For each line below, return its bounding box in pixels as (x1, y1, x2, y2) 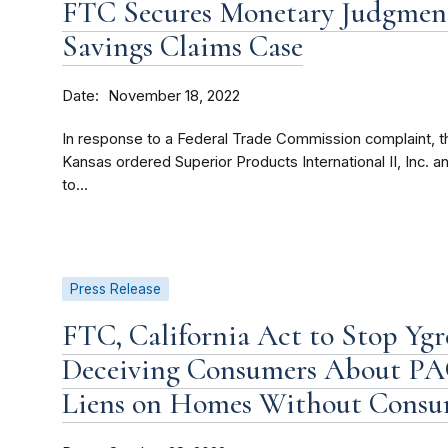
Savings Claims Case (62, 28, 303, 66)
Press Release (70, 281, 161, 298)
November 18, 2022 (108, 87, 240, 106)
